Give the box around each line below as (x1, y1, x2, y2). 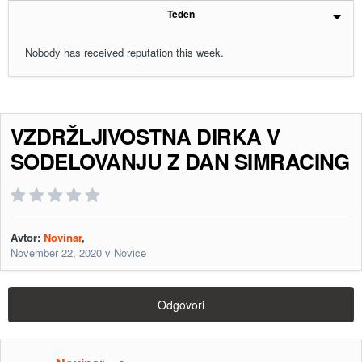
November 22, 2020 (11, 245, 102, 261)
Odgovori (158, 297, 204, 314)
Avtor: (11, 229, 44, 246)
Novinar (44, 229, 82, 246)
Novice (114, 245, 146, 261)
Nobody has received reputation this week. (25, 44, 224, 60)
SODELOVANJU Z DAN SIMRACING (11, 146, 350, 177)
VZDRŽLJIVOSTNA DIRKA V (11, 121, 280, 152)
